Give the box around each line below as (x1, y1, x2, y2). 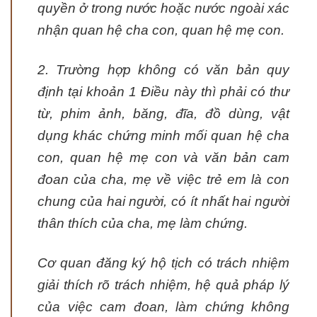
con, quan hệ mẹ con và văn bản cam (38, 150, 289, 166)
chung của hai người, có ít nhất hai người (38, 194, 289, 209)
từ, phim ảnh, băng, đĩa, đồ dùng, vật (38, 106, 289, 122)
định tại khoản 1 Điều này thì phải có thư (38, 84, 289, 100)
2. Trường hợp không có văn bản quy (38, 62, 289, 78)
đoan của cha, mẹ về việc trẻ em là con (38, 172, 289, 188)
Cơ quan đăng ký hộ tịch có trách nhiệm (38, 255, 289, 271)
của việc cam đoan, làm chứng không (38, 299, 289, 315)
